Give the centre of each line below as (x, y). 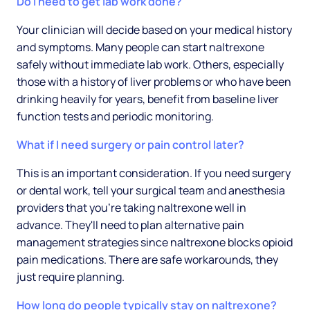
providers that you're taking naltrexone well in (131, 208)
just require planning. (71, 277)
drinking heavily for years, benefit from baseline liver (148, 99)
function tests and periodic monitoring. (115, 117)
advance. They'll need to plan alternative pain (130, 225)
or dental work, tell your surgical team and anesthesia (151, 191)
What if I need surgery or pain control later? (130, 145)
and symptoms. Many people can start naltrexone (140, 47)
